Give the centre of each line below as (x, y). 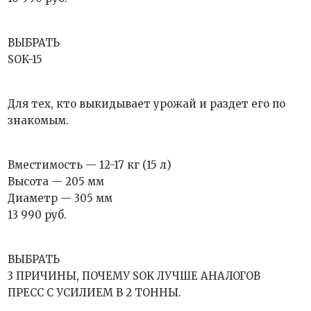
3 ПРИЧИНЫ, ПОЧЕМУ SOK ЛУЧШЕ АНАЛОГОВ (134, 276)
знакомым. (39, 120)
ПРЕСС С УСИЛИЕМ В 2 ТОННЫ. (95, 293)
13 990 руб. (37, 215)
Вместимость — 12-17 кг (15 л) (90, 165)
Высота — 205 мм (56, 182)
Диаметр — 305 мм (60, 198)
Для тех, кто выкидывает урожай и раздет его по (147, 104)
